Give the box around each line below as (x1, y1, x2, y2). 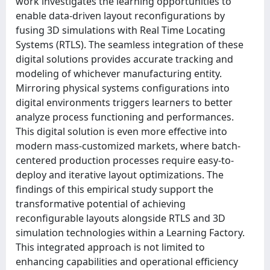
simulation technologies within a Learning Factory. (16, 226, 245, 239)
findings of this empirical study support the (16, 183, 213, 196)
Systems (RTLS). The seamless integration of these (16, 38, 243, 51)
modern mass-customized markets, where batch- (16, 139, 240, 152)
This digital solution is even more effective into (16, 125, 227, 138)
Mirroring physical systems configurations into (16, 81, 230, 95)
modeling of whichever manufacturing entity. (16, 67, 222, 80)
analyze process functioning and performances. (16, 110, 234, 124)
